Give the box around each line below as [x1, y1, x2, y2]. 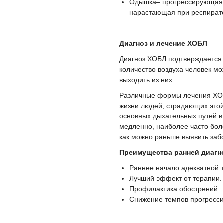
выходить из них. [119, 76, 174, 84]
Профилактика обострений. [129, 185, 220, 193]
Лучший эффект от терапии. [129, 174, 222, 182]
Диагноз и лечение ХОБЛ [119, 39, 207, 47]
